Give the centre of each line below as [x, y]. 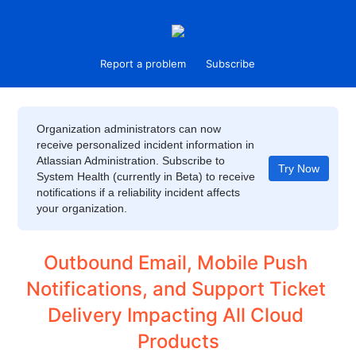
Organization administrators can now [129, 129]
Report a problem [143, 64]
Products [178, 341]
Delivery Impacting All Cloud [176, 315]
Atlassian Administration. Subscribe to [131, 161]
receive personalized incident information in [146, 145]
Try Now [298, 168]
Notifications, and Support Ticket [176, 289]
